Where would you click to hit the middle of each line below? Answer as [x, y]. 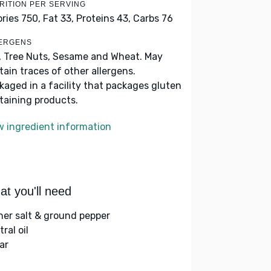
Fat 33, [58, 18]
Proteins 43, [103, 18]
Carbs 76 [153, 18]
